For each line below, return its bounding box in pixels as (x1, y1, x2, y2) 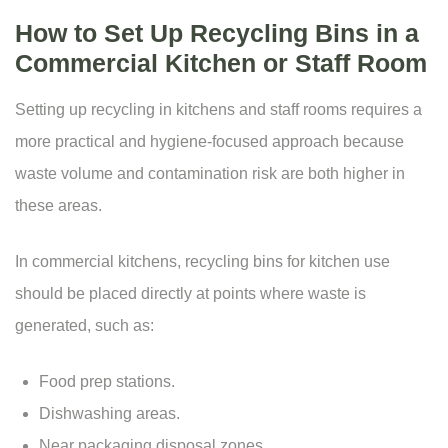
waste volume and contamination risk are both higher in (15, 165, 405, 183)
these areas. (15, 197, 102, 215)
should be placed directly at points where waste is (15, 285, 366, 303)
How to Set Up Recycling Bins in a (15, 19, 419, 48)
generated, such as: (15, 317, 154, 335)
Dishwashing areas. (39, 405, 180, 423)
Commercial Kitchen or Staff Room (15, 49, 427, 78)
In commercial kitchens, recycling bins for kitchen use (15, 253, 390, 271)
